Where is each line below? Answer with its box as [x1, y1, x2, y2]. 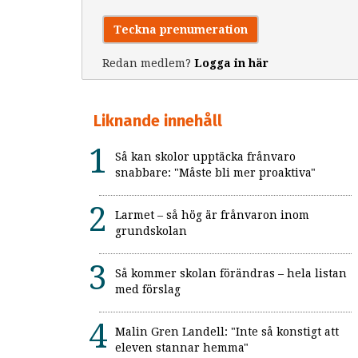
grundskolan [115, 225, 187, 238]
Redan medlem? [102, 57, 194, 70]
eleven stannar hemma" [115, 341, 249, 355]
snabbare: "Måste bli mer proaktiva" [115, 166, 316, 180]
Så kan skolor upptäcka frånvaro [115, 150, 296, 164]
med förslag [115, 283, 181, 296]
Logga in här [194, 57, 268, 70]
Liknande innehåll [93, 111, 222, 131]
